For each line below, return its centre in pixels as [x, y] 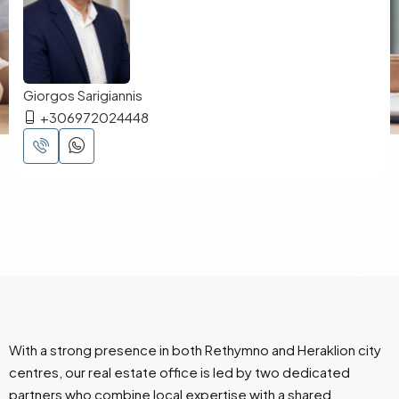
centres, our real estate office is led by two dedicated [179, 371]
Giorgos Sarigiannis [83, 94]
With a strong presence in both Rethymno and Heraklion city [195, 349]
